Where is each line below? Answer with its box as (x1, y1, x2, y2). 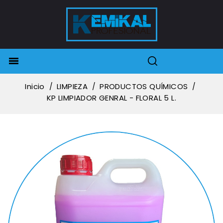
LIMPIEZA (56, 81, 88, 92)
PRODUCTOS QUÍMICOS (100, 81, 188, 92)
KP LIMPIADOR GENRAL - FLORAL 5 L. (46, 93, 177, 103)
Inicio (25, 81, 45, 92)
